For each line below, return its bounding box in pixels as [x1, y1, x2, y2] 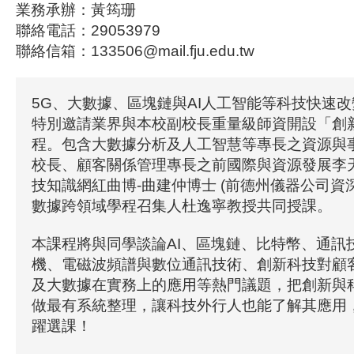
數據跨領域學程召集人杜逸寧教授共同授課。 [32, 198, 332, 214]
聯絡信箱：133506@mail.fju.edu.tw [16, 43, 254, 59]
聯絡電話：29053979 [16, 22, 160, 39]
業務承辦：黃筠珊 [16, 2, 136, 18]
